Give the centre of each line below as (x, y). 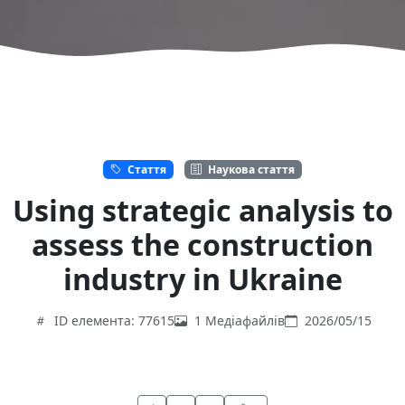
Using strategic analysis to (202, 210)
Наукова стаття (250, 169)
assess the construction (202, 244)
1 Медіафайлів (239, 320)
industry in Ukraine (202, 278)
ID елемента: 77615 (114, 320)
